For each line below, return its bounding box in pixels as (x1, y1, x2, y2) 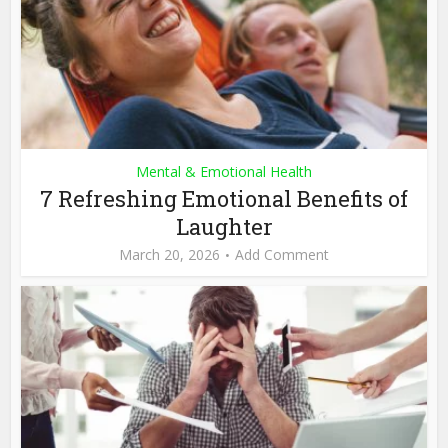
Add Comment (235, 245, 329, 265)
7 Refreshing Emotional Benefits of (40, 184, 408, 214)
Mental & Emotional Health (136, 162, 312, 182)
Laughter (175, 212, 273, 242)
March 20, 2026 (119, 245, 220, 265)
